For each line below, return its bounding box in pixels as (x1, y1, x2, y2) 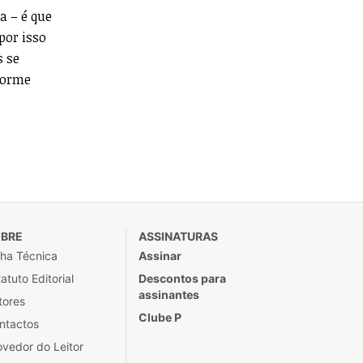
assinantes (139, 288, 199, 301)
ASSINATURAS (139, 229, 218, 243)
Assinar (139, 249, 181, 263)
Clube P (139, 310, 181, 324)
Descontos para (139, 271, 226, 285)
